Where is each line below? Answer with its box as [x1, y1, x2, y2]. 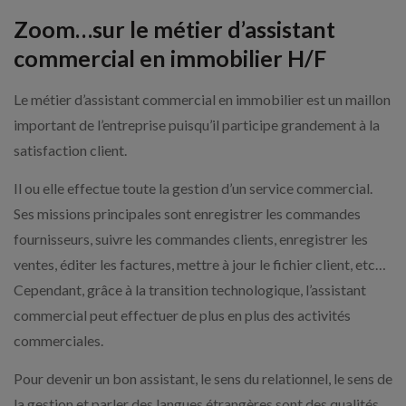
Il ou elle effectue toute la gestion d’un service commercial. [14, 179, 372, 197]
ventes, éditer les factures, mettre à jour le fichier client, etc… [14, 255, 386, 273]
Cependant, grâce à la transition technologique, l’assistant [14, 280, 366, 298]
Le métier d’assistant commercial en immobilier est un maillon [14, 90, 391, 108]
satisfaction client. [14, 140, 127, 159]
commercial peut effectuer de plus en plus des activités [14, 305, 351, 324]
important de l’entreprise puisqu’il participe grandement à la [14, 115, 380, 133]
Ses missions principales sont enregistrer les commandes [14, 204, 361, 222]
